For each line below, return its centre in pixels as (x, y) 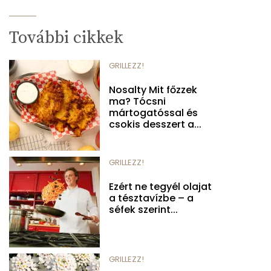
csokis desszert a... (155, 124)
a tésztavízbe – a (151, 198)
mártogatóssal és (153, 113)
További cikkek (66, 38)
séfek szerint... (143, 209)
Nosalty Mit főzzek (153, 90)
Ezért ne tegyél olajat (160, 186)
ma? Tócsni (137, 101)
